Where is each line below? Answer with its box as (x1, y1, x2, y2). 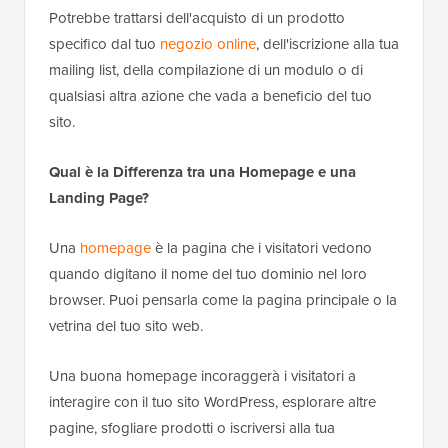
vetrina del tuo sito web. (49, 315, 203, 338)
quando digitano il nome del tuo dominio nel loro (49, 263, 367, 286)
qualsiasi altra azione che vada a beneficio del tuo (49, 85, 372, 108)
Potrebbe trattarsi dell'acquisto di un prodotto (49, 7, 345, 30)
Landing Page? (49, 187, 149, 210)
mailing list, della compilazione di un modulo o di (49, 59, 363, 82)
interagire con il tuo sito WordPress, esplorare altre (49, 391, 376, 414)
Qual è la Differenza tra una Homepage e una (49, 161, 356, 184)
